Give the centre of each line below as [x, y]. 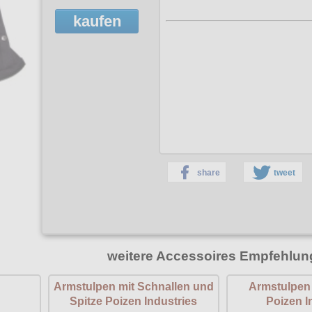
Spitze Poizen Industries [134, 302]
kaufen [97, 21]
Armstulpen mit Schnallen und [133, 287]
